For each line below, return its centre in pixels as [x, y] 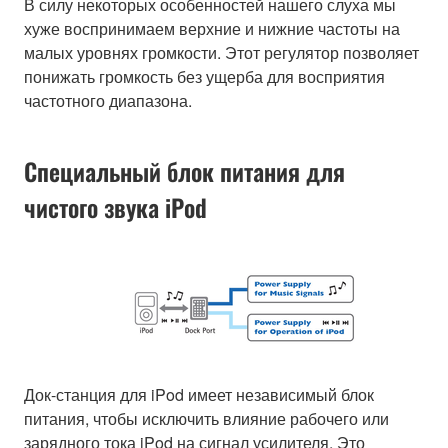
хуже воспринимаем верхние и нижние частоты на [212, 28]
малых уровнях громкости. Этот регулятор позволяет [221, 52]
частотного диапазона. [108, 100]
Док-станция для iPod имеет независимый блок [199, 394]
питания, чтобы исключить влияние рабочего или [206, 418]
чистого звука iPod [115, 206]
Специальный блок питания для [184, 170]
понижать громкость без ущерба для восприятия [204, 76]
